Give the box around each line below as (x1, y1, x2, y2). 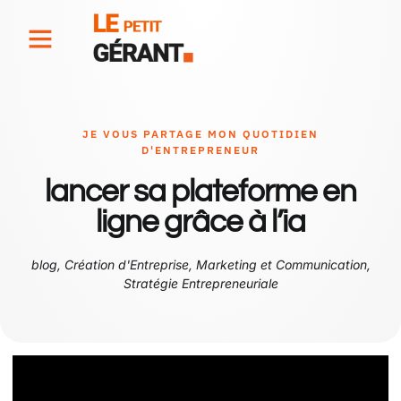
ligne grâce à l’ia (96, 206, 305, 238)
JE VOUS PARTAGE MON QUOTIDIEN (82, 127, 319, 141)
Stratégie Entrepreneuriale (123, 276, 278, 291)
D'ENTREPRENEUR (141, 143, 260, 157)
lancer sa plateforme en (45, 175, 356, 208)
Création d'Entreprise (64, 257, 189, 272)
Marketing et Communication (195, 257, 367, 272)
